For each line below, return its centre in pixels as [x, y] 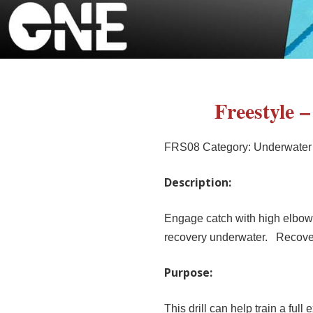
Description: [198, 182]
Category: [228, 147]
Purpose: [189, 272]
